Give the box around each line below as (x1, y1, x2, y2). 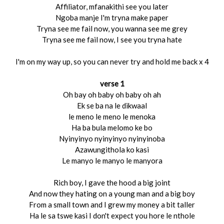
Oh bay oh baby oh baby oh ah (63, 90, 161, 99)
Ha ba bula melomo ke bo (71, 123, 152, 132)
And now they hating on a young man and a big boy (29, 189, 195, 198)
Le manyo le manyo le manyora (61, 156, 162, 165)
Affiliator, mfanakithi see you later (55, 2, 168, 11)
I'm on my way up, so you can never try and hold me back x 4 (15, 57, 209, 66)
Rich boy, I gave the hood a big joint (53, 178, 170, 187)
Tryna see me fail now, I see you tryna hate (42, 35, 182, 44)
